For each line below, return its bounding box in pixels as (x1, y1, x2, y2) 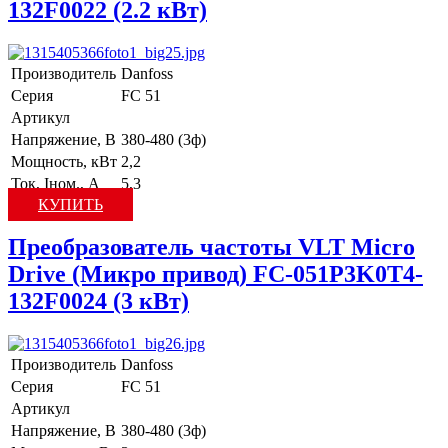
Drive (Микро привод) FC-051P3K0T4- (8, 261, 423, 288)
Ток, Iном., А (11, 175, 100, 193)
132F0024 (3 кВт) (8, 288, 189, 315)
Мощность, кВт (11, 153, 117, 171)
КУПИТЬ (38, 196, 103, 214)
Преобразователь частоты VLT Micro (8, 234, 415, 261)
